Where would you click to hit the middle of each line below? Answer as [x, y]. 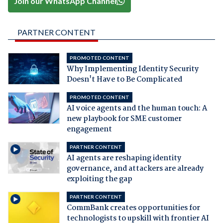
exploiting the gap [99, 179]
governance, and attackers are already [135, 169]
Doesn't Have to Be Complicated [124, 80]
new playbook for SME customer [124, 119]
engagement [89, 130]
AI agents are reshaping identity [124, 159]
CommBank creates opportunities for [133, 208]
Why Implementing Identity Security [132, 69]
